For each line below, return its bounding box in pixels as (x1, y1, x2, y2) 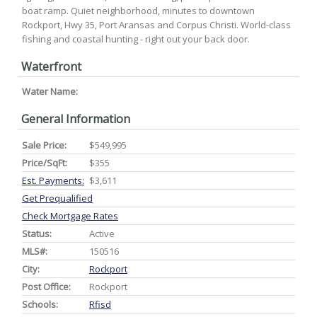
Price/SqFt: (22, 156, 67, 169)
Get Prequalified (22, 192, 93, 204)
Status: (22, 227, 52, 240)
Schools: (22, 298, 58, 311)
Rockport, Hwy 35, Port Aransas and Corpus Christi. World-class (22, 18, 291, 31)
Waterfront (21, 59, 81, 74)
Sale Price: (22, 139, 67, 151)
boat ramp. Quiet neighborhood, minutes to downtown (22, 4, 255, 17)
